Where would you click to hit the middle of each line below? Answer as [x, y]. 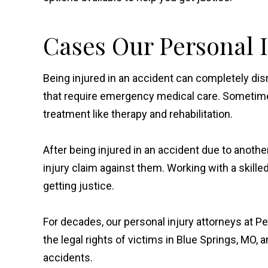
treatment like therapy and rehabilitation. [138, 114]
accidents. [68, 258]
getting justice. [79, 186]
